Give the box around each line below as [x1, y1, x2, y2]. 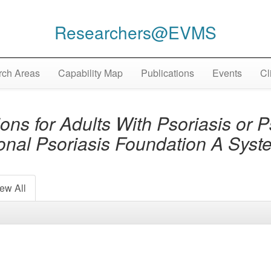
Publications [140, 66, 194, 80]
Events [212, 66, 242, 80]
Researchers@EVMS [54, 19, 217, 44]
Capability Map [57, 66, 123, 80]
